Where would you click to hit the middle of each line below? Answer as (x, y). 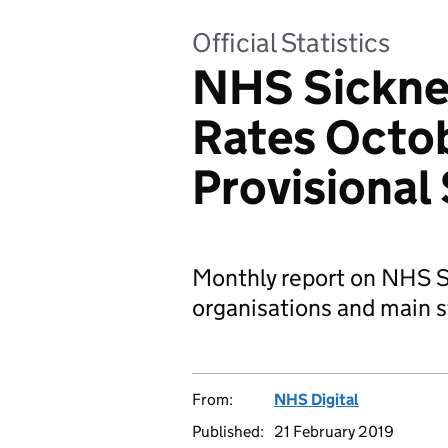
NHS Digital (316, 399)
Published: (228, 431)
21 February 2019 (334, 431)
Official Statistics (291, 42)
